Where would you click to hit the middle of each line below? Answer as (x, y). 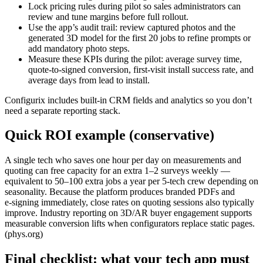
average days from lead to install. (89, 80)
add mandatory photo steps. (79, 48)
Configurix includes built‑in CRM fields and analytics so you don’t (128, 100)
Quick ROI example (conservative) (109, 135)
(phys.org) (24, 234)
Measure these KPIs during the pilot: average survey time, (135, 59)
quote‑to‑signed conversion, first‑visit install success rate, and (141, 69)
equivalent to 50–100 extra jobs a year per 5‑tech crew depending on (131, 181)
